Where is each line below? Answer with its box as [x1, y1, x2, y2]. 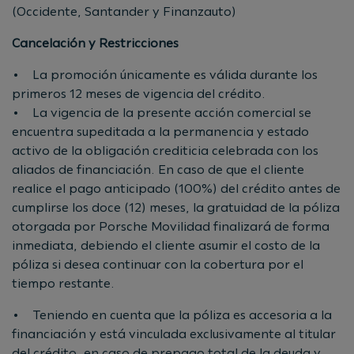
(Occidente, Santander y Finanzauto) [12, 3, 236, 19]
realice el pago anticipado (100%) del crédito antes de [12, 180, 341, 196]
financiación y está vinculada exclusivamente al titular [12, 326, 336, 341]
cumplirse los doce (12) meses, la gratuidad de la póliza [12, 199, 340, 215]
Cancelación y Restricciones [12, 35, 179, 51]
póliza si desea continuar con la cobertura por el [12, 256, 303, 272]
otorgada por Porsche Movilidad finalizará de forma [12, 218, 330, 234]
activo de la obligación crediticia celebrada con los [12, 142, 318, 158]
